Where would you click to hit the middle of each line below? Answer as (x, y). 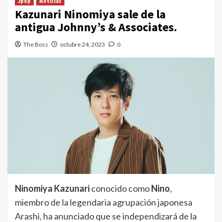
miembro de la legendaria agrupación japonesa (104, 202)
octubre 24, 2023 (83, 44)
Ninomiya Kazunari (53, 189)
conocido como (121, 189)
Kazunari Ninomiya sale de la (90, 14)
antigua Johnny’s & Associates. (96, 27)
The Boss (36, 44)
